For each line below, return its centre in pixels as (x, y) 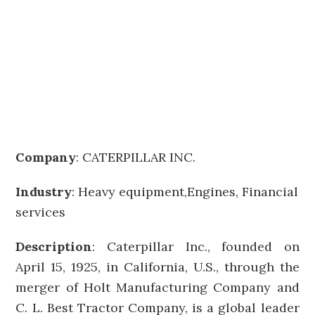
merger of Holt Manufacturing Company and (157, 287)
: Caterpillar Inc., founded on (196, 246)
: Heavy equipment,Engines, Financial (185, 192)
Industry (44, 192)
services (41, 212)
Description (54, 246)
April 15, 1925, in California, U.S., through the (157, 267)
